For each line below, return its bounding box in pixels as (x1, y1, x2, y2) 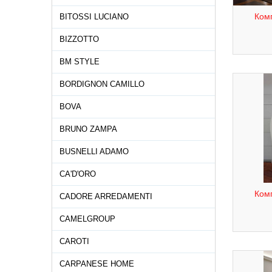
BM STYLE (59, 57, 100, 66)
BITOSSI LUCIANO (59, 12, 129, 21)
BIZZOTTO (59, 35, 99, 44)
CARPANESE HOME (59, 259, 134, 268)
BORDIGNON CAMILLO (59, 80, 144, 89)
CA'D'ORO (59, 169, 96, 178)
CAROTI (59, 237, 89, 246)
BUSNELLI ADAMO (59, 147, 129, 156)
